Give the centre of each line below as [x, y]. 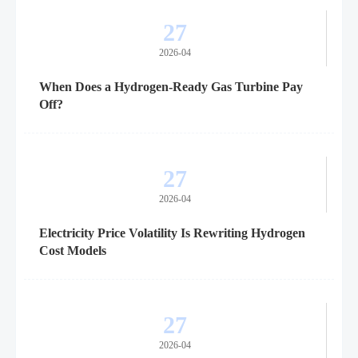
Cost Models [72, 250]
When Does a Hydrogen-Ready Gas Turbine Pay [171, 86]
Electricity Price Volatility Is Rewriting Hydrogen [172, 233]
